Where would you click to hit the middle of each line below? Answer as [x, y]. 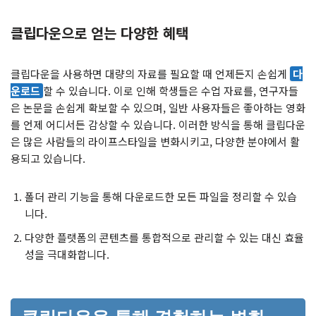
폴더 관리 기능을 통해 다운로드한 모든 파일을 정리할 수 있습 [161, 196]
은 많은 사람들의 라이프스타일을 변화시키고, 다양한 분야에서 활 [155, 141]
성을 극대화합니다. [67, 254]
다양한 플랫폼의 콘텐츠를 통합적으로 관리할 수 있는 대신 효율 [164, 237]
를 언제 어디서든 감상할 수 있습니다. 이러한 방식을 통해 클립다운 [158, 124]
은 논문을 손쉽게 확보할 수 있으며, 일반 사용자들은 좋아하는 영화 [158, 107]
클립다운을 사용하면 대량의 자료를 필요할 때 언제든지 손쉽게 [150, 73]
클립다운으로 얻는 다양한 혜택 [99, 32]
